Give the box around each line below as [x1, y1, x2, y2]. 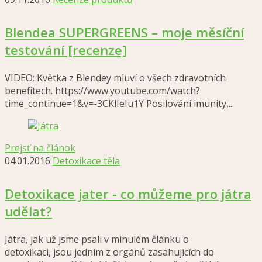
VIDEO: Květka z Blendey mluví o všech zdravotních [5, 71, 226, 84]
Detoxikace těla [53, 154, 120, 167]
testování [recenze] [5, 41, 127, 58]
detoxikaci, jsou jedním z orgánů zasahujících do [5, 246, 214, 258]
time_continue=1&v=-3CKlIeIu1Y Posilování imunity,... [5, 97, 234, 110]
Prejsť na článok [5, 142, 75, 154]
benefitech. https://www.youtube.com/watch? [5, 84, 200, 97]
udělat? [5, 202, 52, 220]
